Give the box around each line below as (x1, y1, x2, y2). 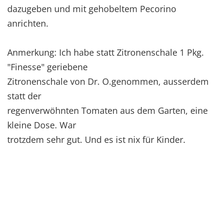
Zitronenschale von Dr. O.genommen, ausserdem (7, 75, 209, 87)
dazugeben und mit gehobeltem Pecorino (7, 2, 176, 15)
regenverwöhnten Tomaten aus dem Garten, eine (7, 104, 208, 116)
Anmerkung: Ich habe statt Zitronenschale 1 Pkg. (7, 46, 204, 58)
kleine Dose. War (7, 119, 76, 131)
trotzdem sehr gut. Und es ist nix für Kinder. (7, 133, 186, 145)
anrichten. (7, 17, 48, 29)
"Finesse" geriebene (7, 61, 88, 73)
